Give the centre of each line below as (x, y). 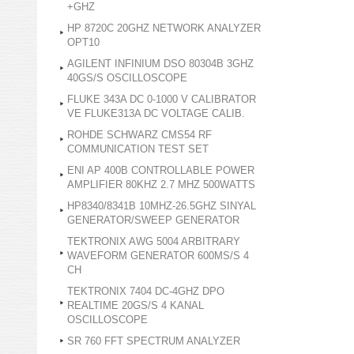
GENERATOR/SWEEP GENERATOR (153, 220)
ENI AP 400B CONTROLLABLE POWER (161, 170)
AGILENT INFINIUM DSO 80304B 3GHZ (160, 64)
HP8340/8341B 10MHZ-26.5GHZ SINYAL (162, 206)
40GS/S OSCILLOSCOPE (127, 78)
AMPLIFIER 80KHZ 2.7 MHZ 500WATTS (161, 185)
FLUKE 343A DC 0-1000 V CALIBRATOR (162, 99)
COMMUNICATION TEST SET (138, 149)
